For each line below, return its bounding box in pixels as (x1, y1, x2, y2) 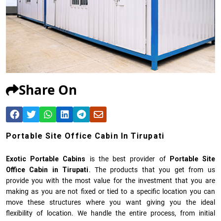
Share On (19, 81, 77, 99)
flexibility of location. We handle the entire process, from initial (6, 209, 215, 218)
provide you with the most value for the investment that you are (6, 177, 215, 185)
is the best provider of (85, 155, 170, 163)
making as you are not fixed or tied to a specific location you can (6, 187, 215, 196)
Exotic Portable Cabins (6, 155, 86, 163)
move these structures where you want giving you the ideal (6, 198, 215, 207)
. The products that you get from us (88, 166, 215, 174)
